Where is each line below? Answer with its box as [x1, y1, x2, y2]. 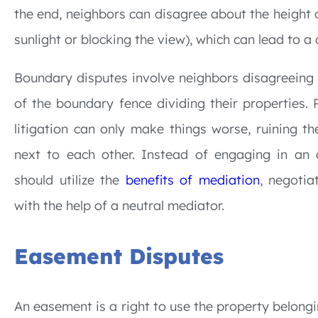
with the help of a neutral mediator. [14, 197, 224, 214]
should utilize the [14, 172, 126, 189]
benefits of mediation [125, 172, 260, 189]
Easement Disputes [14, 243, 224, 270]
